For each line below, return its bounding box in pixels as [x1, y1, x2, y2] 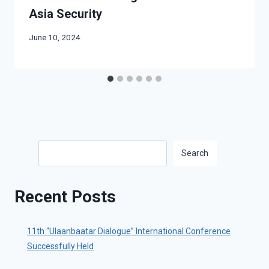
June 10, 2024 [29, 32, 80, 42]
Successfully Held [27, 241, 94, 251]
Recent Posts [14, 186, 116, 207]
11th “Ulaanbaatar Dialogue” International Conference [27, 226, 231, 236]
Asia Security [29, 7, 102, 22]
